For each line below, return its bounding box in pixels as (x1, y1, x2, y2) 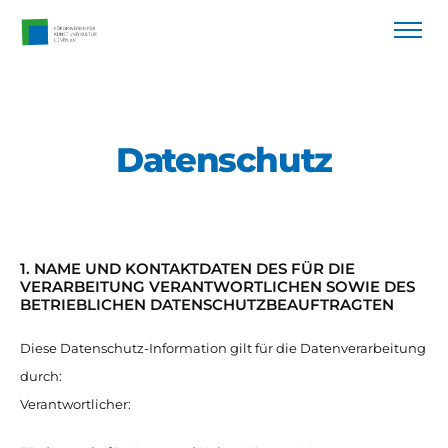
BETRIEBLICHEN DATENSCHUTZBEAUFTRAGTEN (20, 295, 394, 314)
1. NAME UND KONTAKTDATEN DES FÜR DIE (20, 259, 355, 278)
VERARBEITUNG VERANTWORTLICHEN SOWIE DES (20, 277, 415, 296)
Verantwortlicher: (20, 396, 131, 412)
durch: (20, 368, 62, 384)
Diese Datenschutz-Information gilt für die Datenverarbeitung (20, 340, 426, 356)
